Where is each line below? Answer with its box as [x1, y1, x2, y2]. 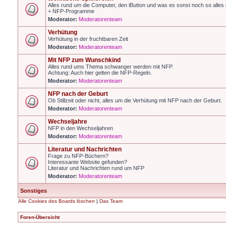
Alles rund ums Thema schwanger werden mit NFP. [48, 64, 174, 70]
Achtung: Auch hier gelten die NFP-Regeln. [48, 70, 152, 76]
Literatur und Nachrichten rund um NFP [48, 165, 144, 171]
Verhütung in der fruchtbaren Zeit [48, 36, 128, 42]
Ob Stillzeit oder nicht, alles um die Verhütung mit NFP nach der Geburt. [48, 97, 222, 103]
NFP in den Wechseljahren [48, 125, 113, 131]
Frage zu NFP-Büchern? [48, 153, 108, 159]
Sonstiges [20, 188, 47, 194]
